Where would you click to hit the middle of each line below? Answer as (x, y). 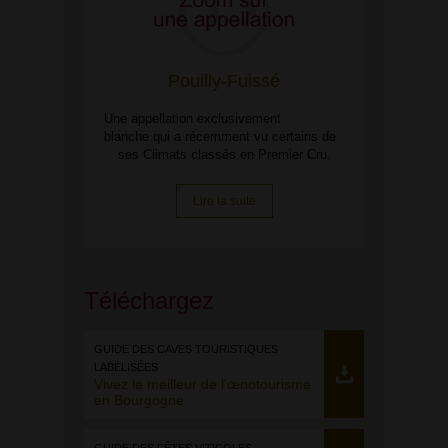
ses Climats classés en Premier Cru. (224, 154)
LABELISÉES (126, 367)
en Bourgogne (139, 400)
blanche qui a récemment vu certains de (220, 136)
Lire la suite (224, 201)
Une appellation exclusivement (192, 118)
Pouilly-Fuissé (224, 81)
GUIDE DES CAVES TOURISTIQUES (186, 349)
